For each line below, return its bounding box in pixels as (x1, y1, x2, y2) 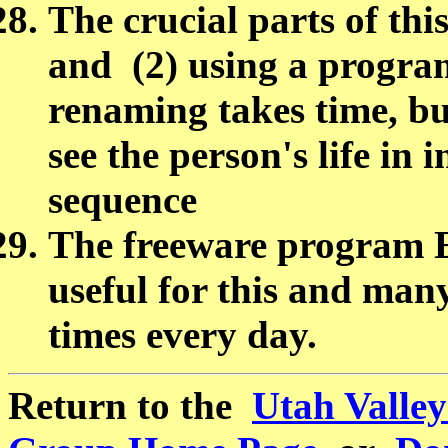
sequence (48, 177, 207, 221)
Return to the (8, 383, 252, 427)
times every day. (48, 312, 317, 356)
